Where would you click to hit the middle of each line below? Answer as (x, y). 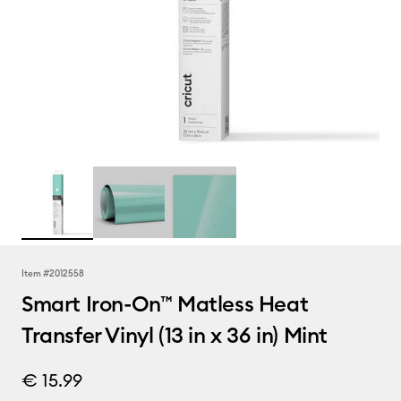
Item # (35, 273)
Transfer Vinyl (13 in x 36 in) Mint (175, 335)
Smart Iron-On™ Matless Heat (165, 303)
